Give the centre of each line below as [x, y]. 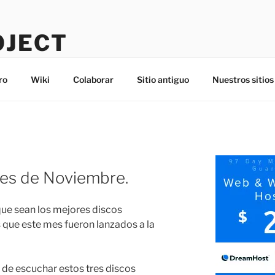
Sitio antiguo [163, 79]
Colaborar [93, 79]
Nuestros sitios [243, 79]
